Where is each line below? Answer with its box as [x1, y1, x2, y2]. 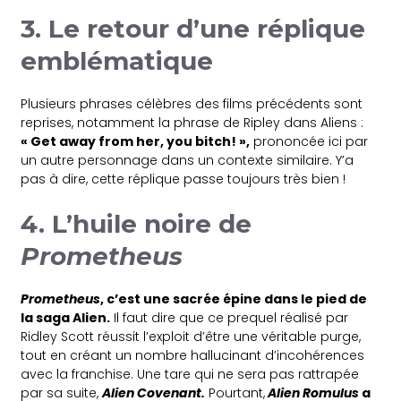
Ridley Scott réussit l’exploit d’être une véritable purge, [21, 327, 362, 346]
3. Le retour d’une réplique [21, 13, 366, 44]
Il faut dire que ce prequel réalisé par [110, 308, 349, 327]
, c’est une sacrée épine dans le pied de [100, 289, 368, 308]
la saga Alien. [21, 308, 111, 327]
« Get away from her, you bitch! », [21, 132, 251, 150]
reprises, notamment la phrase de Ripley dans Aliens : [21, 113, 364, 132]
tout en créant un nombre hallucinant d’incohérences [21, 346, 365, 364]
